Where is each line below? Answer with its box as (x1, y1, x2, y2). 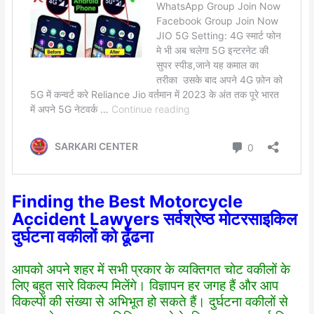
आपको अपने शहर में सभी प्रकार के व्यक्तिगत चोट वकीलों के (12, 261, 291, 278)
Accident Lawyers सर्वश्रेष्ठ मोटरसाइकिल (12, 208, 298, 229)
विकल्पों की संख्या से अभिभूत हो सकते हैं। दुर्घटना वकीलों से (12, 293, 289, 310)
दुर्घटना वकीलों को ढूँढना (12, 226, 153, 247)
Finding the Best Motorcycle (12, 191, 243, 212)
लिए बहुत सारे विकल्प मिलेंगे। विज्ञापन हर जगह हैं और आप (12, 277, 279, 294)
